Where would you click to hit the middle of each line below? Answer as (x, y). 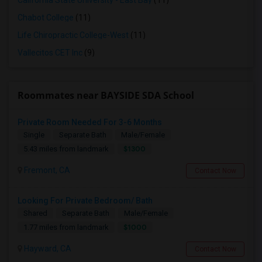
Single (34, 135)
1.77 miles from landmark (66, 227)
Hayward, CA (47, 249)
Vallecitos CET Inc (50, 53)
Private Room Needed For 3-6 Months (90, 122)
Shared (35, 213)
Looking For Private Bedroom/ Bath (85, 201)
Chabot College (46, 18)
